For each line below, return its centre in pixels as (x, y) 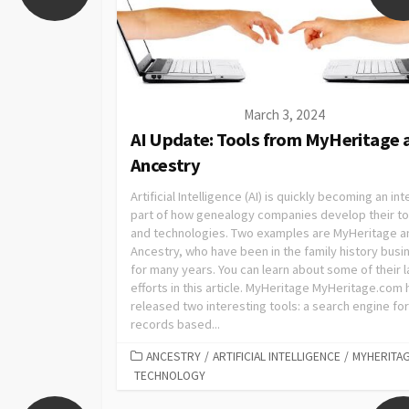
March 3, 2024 (284, 115)
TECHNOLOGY (170, 376)
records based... (175, 325)
